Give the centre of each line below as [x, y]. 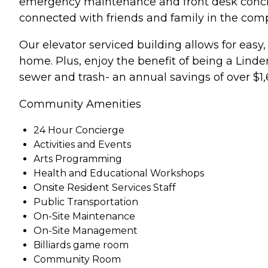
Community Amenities [80, 104]
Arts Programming [78, 159]
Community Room [77, 259]
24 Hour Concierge [79, 130]
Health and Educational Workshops [119, 173]
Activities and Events [82, 144]
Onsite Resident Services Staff [105, 187]
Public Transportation [86, 202]
